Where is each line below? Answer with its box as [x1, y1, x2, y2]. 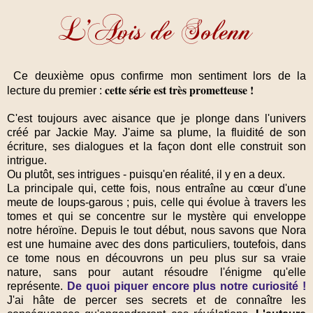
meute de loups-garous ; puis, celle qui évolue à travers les [7, 196, 306, 208]
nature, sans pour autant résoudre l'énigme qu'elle [7, 265, 306, 278]
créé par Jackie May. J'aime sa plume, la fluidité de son [7, 126, 306, 138]
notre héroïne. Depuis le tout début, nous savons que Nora [7, 224, 306, 236]
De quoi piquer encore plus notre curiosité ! [66, 279, 306, 292]
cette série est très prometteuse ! [105, 81, 257, 98]
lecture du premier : [7, 84, 105, 96]
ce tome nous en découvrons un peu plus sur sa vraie [7, 252, 306, 264]
